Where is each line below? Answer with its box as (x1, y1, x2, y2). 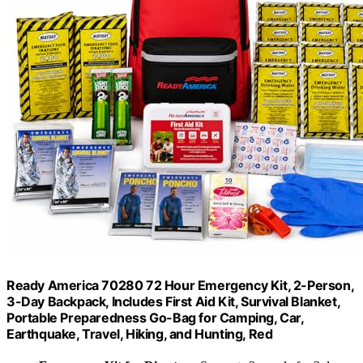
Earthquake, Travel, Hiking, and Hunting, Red (6, 325, 273, 342)
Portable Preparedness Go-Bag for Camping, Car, (6, 309, 304, 326)
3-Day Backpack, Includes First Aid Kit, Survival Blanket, (6, 293, 340, 310)
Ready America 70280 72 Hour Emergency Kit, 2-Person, (6, 276, 354, 293)
